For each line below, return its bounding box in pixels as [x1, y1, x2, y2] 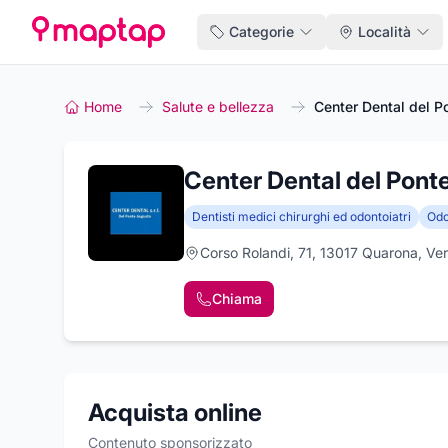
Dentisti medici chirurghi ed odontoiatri [192, 209, 411, 224]
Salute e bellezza [162, 98, 274, 115]
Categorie [229, 23, 295, 40]
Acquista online [88, 398, 262, 427]
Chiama [212, 290, 262, 307]
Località [358, 23, 412, 40]
